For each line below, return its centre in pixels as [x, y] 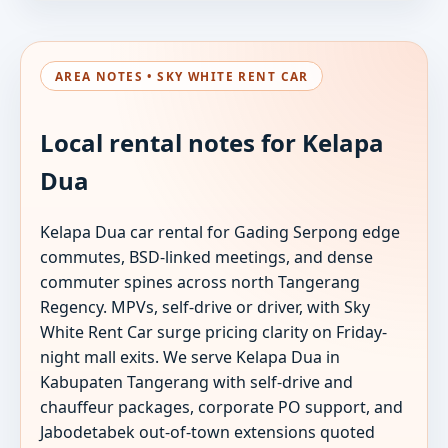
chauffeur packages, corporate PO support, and [222, 407]
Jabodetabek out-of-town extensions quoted [208, 432]
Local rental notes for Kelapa [212, 143]
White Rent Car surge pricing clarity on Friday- [214, 332]
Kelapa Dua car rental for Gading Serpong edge [220, 232]
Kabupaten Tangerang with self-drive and [197, 382]
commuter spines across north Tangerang [200, 282]
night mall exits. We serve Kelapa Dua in [190, 357]
